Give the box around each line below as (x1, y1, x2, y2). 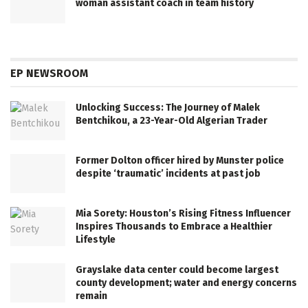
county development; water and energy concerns (76, 276, 297, 289)
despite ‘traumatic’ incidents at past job (76, 167, 261, 179)
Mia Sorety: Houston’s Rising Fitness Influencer (76, 207, 291, 219)
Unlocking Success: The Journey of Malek (76, 101, 260, 113)
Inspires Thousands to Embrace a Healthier (76, 220, 272, 232)
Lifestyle (76, 233, 115, 245)
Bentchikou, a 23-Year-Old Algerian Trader (76, 114, 267, 126)
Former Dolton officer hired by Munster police (76, 154, 284, 166)
